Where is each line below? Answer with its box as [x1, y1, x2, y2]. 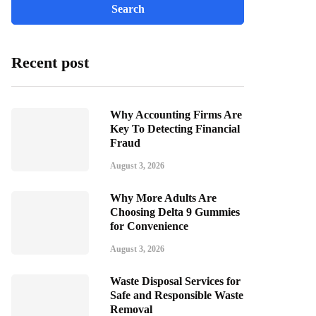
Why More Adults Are [110, 192, 217, 204]
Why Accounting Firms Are [110, 109, 242, 121]
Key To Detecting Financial [110, 123, 240, 135]
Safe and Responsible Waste [110, 289, 243, 301]
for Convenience [110, 220, 188, 232]
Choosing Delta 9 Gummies [110, 206, 240, 218]
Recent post [11, 54, 89, 71]
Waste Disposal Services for [110, 275, 241, 287]
